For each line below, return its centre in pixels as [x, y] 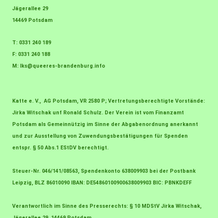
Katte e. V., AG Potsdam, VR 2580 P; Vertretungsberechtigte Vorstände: [109, 101]
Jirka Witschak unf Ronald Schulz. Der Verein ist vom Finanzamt [98, 113]
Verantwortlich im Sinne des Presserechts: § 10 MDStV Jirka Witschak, [107, 206]
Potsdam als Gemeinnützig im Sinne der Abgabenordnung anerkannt [105, 125]
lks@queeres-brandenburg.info [63, 66]
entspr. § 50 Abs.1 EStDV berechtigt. [60, 148]
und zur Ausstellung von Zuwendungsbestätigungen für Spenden [100, 136]
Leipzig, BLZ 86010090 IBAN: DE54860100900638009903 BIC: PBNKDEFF [102, 183]
